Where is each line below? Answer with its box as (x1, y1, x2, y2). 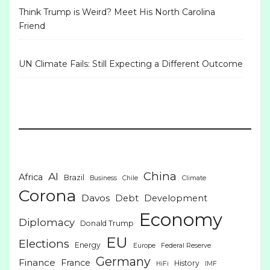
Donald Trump (80, 219, 134, 228)
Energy (75, 240, 101, 250)
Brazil (64, 173, 84, 183)
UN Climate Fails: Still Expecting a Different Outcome (19, 58, 243, 70)
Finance (19, 257, 55, 269)
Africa (19, 172, 43, 183)
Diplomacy (19, 216, 75, 229)
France (61, 257, 90, 269)
